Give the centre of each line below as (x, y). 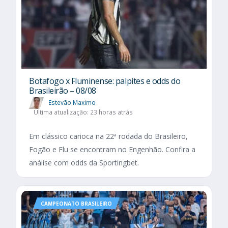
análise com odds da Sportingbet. (84, 162)
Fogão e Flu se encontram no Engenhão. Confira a (112, 149)
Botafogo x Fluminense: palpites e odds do (105, 81)
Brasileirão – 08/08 (63, 90)
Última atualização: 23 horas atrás (83, 112)
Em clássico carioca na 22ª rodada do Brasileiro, (108, 136)
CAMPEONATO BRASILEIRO (76, 203)
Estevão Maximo (72, 102)
